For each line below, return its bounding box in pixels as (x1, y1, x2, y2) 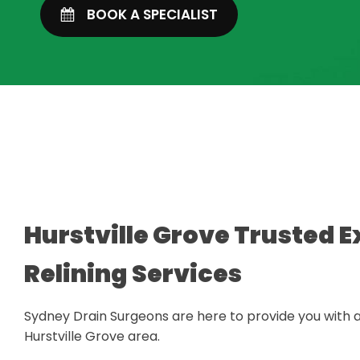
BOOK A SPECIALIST (87, 4, 218, 24)
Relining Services (24, 257, 242, 291)
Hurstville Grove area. (24, 327, 160, 346)
